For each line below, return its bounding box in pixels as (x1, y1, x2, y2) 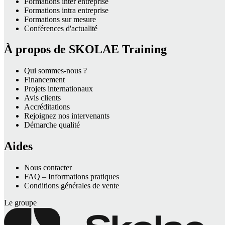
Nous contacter (24, 163, 72, 172)
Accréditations (24, 102, 70, 111)
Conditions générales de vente (24, 181, 119, 190)
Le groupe (4, 198, 37, 207)
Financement (24, 75, 65, 84)
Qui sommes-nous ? (24, 66, 87, 75)
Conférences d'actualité (24, 24, 97, 33)
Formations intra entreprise (24, 6, 108, 15)
